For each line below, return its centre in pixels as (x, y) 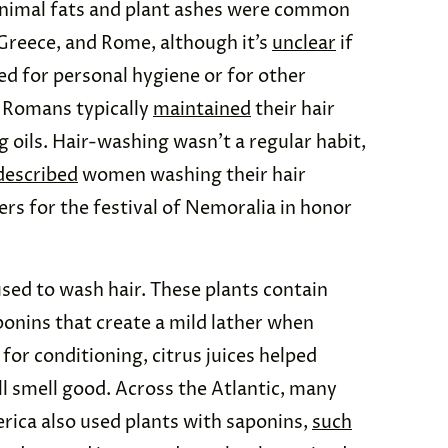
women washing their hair (192, 176)
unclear (304, 44)
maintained (202, 110)
